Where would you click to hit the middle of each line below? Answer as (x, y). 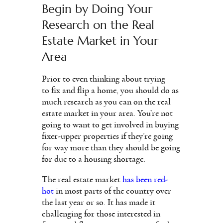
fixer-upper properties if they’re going (107, 136)
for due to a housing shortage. (94, 159)
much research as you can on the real (106, 102)
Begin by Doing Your (97, 9)
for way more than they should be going (111, 148)
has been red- (145, 179)
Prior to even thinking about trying (104, 79)
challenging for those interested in (101, 214)
